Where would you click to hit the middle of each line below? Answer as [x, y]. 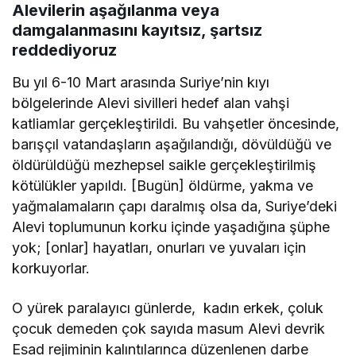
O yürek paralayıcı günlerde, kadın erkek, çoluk [168, 308]
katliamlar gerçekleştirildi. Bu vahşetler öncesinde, [176, 123]
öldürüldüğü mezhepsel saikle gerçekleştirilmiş [164, 164]
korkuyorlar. [51, 268]
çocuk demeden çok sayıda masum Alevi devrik [169, 328]
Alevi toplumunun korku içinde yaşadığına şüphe [171, 226]
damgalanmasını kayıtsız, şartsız [137, 30]
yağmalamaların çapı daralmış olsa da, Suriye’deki [175, 206]
